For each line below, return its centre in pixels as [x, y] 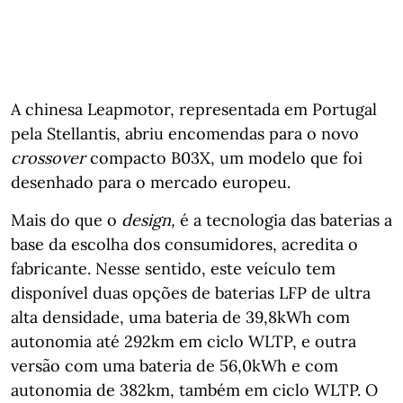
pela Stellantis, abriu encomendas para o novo [185, 133]
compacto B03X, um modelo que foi [224, 157]
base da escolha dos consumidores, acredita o [184, 244]
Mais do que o [66, 219]
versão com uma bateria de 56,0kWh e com [175, 365]
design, [148, 219]
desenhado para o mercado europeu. [151, 182]
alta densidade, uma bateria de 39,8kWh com [180, 317]
